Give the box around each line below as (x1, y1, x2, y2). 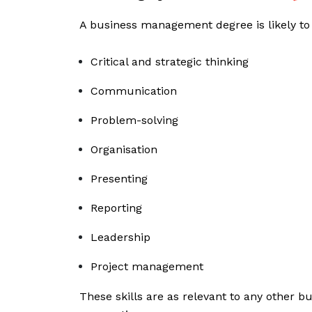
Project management (91, 260, 203, 274)
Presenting (91, 172, 148, 186)
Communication (91, 84, 177, 98)
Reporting (91, 201, 142, 215)
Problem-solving (91, 114, 178, 127)
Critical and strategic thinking (91, 55, 249, 69)
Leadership (91, 231, 150, 244)
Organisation (91, 143, 157, 157)
